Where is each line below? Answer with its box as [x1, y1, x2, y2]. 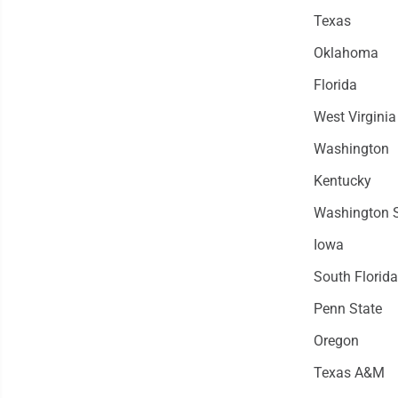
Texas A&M [313, 364, 385, 382]
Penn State [313, 300, 382, 318]
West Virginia [313, 108, 396, 126]
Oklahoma [313, 44, 378, 62]
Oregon [313, 332, 359, 350]
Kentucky [313, 172, 371, 190]
